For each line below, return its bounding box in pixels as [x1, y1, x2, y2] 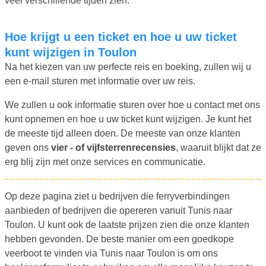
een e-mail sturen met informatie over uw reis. [5, 75, 195, 86]
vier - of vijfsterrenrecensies [51, 142, 176, 153]
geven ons [5, 142, 51, 153]
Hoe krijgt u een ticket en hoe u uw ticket [5, 30, 13, 43]
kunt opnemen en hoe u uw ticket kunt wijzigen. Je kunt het [5, 113, 251, 124]
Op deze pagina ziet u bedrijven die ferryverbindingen [5, 191, 230, 201]
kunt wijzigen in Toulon [5, 45, 137, 59]
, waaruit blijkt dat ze [176, 142, 261, 153]
